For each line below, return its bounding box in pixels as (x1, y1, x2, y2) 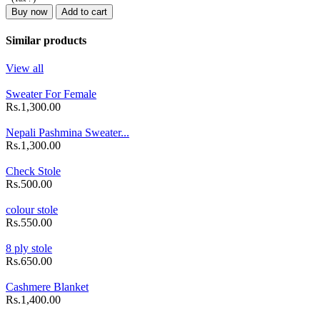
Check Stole (6, 165, 61, 178)
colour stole (6, 204, 58, 216)
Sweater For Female (6, 88, 96, 101)
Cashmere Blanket (6, 281, 89, 294)
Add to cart (61, 6, 107, 17)
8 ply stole (6, 242, 52, 255)
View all (6, 62, 44, 75)
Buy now (11, 6, 47, 17)
